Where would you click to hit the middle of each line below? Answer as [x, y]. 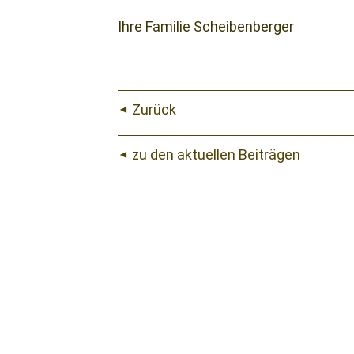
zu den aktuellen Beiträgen [217, 154]
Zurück [154, 109]
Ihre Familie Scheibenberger [205, 26]
